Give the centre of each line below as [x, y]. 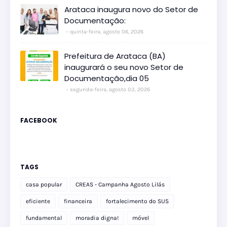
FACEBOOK [39, 121]
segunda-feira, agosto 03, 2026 [110, 90]
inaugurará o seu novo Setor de [124, 67]
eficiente [38, 201]
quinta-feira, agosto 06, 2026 [107, 32]
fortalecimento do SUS [137, 201]
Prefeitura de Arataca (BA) [115, 56]
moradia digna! [97, 218]
